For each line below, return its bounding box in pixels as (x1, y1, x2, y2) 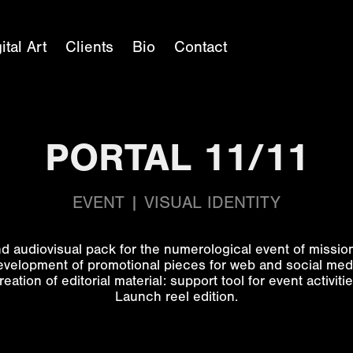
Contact (174, 38, 228, 56)
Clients (65, 38, 114, 56)
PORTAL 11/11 (44, 135, 309, 180)
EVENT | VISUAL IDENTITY (72, 193, 281, 213)
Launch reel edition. (115, 288, 238, 305)
